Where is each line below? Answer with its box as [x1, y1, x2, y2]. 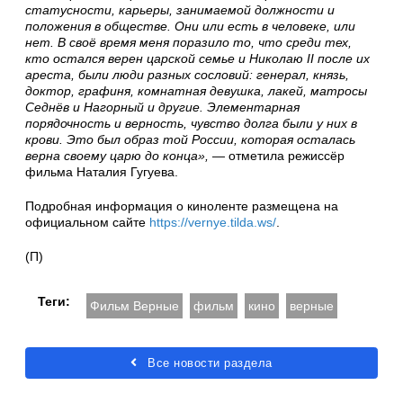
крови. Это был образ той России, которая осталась [25, 131, 355, 147]
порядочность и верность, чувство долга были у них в [25, 115, 357, 130]
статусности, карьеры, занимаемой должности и [25, 2, 335, 17]
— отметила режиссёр [209, 148, 345, 163]
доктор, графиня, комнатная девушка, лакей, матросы [25, 83, 367, 98]
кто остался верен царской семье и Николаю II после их [25, 50, 370, 66]
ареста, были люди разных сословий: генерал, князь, [25, 67, 349, 82]
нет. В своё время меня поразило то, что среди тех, [25, 34, 352, 49]
